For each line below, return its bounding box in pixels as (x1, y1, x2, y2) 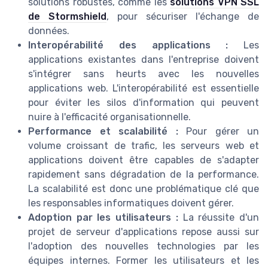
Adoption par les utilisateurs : (28, 211, 178, 223)
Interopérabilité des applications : (28, 39, 229, 51)
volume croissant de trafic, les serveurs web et (28, 139, 259, 151)
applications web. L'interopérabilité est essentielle (28, 82, 259, 94)
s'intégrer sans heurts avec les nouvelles (28, 68, 259, 80)
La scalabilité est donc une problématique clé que (28, 182, 259, 194)
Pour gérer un (178, 125, 259, 137)
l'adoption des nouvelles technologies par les (28, 240, 259, 252)
